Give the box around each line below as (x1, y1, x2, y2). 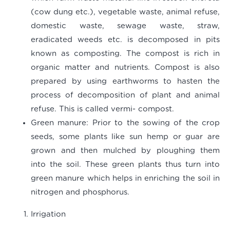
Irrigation (31, 210, 66, 219)
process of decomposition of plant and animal (31, 91, 220, 100)
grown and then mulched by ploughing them (31, 147, 220, 155)
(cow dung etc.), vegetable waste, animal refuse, (31, 8, 220, 16)
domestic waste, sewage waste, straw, (31, 22, 220, 30)
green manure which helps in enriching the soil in (31, 175, 220, 183)
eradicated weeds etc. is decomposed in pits (31, 36, 220, 44)
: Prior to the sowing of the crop (86, 119, 220, 127)
